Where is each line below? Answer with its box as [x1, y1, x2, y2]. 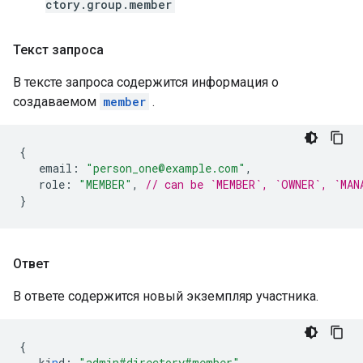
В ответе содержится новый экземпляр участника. [13, 288, 318, 304]
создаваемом [13, 94, 100, 109]
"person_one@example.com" [86, 160, 246, 176]
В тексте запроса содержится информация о [13, 75, 279, 90]
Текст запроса [13, 42, 104, 58]
